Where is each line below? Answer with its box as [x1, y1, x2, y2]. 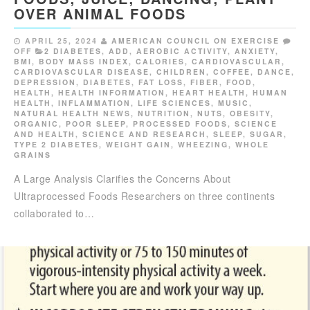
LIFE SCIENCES [138, 98, 211, 109]
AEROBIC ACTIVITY [136, 46, 228, 57]
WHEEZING [178, 139, 228, 150]
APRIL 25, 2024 [25, 35, 98, 46]
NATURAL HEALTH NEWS [14, 108, 131, 119]
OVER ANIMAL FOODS [14, 3, 186, 24]
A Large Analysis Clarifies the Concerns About [14, 172, 231, 186]
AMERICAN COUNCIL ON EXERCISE [111, 35, 280, 46]
